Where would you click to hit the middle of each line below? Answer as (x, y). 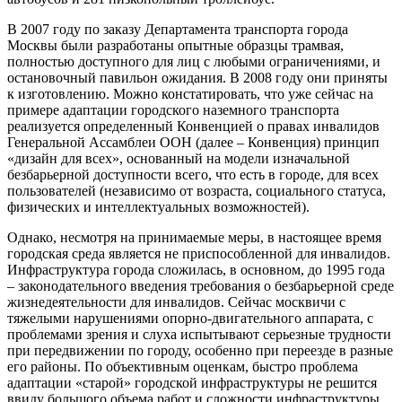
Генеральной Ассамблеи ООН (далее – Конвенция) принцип (193, 142)
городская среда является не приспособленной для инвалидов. (199, 253)
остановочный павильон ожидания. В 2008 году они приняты (197, 77)
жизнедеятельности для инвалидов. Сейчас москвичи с (176, 301)
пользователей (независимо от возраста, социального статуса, (197, 190)
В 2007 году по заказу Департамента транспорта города (178, 29)
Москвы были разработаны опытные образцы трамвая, (175, 45)
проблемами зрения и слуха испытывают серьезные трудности (199, 334)
